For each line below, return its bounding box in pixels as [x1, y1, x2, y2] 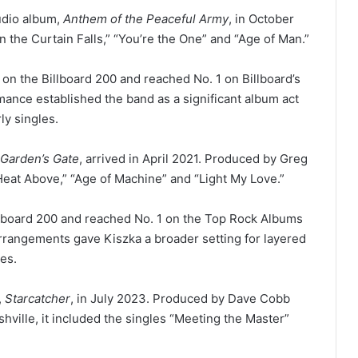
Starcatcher [5, 290, 70, 306]
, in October [229, 10, 294, 26]
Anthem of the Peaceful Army [63, 10, 229, 26]
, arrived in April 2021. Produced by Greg [79, 150, 308, 166]
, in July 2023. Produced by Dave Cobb [70, 290, 290, 306]
